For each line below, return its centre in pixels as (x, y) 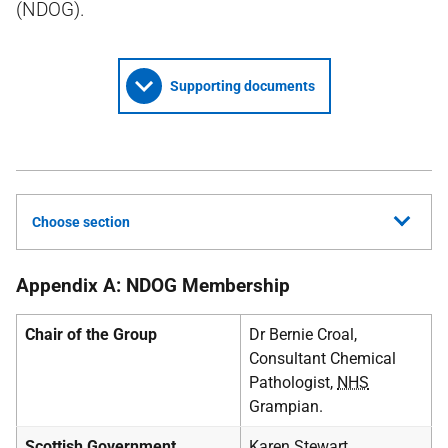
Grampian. (286, 406)
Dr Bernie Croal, (303, 334)
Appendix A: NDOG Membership (153, 285)
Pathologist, (293, 382)
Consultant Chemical (322, 358)
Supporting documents (242, 86)
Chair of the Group (91, 334)
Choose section (81, 222)
